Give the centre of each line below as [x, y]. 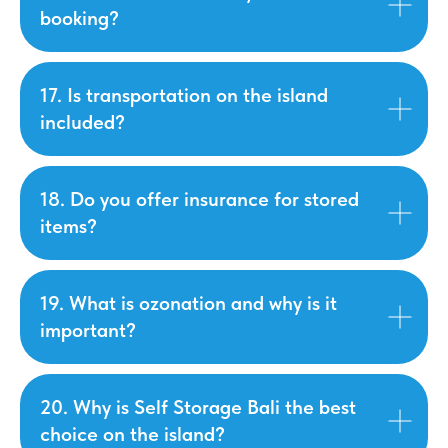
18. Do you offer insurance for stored [199, 199]
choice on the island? [132, 434]
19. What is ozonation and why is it [188, 303]
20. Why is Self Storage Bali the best [198, 407]
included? [82, 122]
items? [68, 226]
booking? [79, 18]
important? [88, 330]
